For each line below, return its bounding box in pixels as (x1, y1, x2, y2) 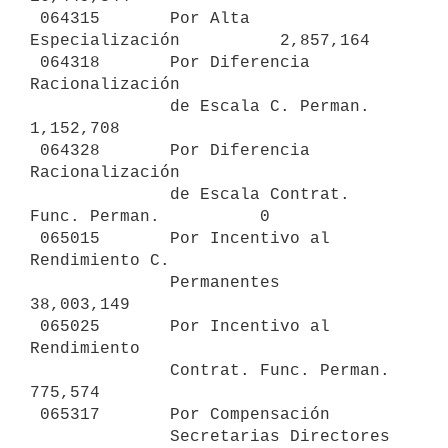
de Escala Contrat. (30, 185, 170, 204)
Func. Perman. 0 (30, 207, 270, 226)
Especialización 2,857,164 (30, 31, 370, 50)
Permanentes (30, 273, 170, 292)
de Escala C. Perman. (30, 97, 170, 116)
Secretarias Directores (30, 427, 170, 446)
